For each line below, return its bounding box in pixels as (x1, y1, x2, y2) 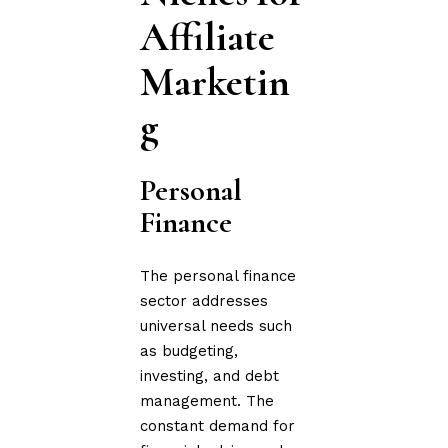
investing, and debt (140, 366, 280, 385)
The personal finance (140, 266, 297, 285)
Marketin (140, 57, 291, 106)
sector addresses (140, 291, 269, 310)
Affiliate (140, 12, 276, 61)
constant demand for (140, 416, 296, 435)
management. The (140, 391, 275, 410)
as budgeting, (140, 341, 239, 360)
